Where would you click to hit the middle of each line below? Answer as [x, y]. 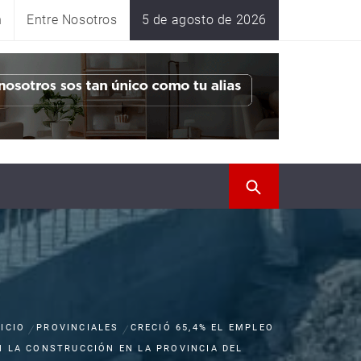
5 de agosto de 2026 [204, 20]
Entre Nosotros [72, 20]
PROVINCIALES [78, 328]
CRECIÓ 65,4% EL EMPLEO [202, 328]
